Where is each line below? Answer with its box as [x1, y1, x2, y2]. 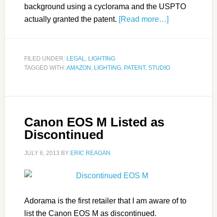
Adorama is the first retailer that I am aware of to [24, 197, 186, 205]
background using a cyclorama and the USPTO [24, 2, 186, 11]
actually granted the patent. [24, 15, 119, 24]
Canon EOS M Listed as [24, 115, 164, 130]
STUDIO [148, 64, 170, 72]
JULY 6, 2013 [24, 150, 60, 157]
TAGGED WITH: [24, 64, 66, 72]
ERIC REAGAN [70, 150, 110, 157]
